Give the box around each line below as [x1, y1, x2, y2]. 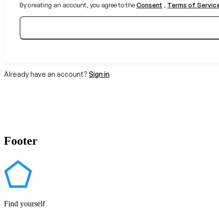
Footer [4, 134, 38, 147]
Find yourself [4, 199, 45, 208]
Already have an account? [4, 69, 89, 78]
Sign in [89, 69, 109, 78]
